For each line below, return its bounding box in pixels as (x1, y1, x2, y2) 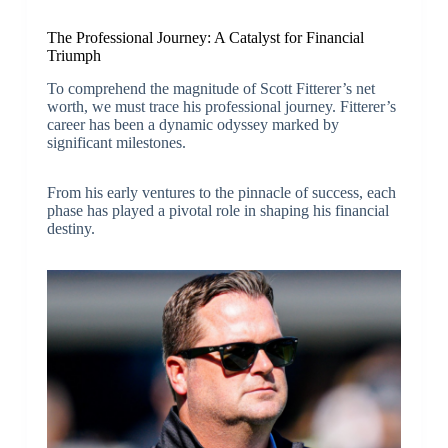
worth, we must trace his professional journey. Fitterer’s (46, 97, 396, 115)
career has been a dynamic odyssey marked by (46, 115, 339, 133)
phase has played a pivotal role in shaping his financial (46, 201, 389, 219)
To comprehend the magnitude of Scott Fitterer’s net (46, 79, 375, 97)
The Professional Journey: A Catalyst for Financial (46, 29, 364, 47)
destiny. (46, 219, 95, 237)
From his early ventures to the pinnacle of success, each (46, 183, 396, 201)
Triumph (46, 47, 101, 65)
